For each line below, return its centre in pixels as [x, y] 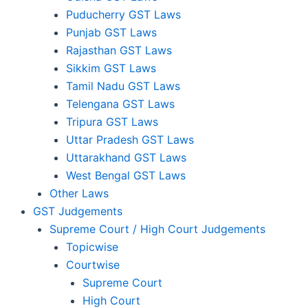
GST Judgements [78, 211]
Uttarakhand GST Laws [126, 157]
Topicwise [92, 246]
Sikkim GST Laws [111, 68]
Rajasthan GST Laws [119, 50]
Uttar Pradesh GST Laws [130, 139]
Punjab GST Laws [111, 32]
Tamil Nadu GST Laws [123, 86]
